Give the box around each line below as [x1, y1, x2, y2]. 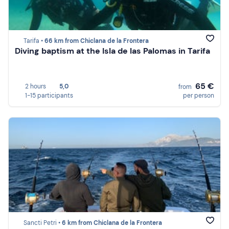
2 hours [25, 82, 46, 90]
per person [183, 91, 214, 100]
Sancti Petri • [24, 219, 62, 227]
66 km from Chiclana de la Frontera [44, 37, 149, 45]
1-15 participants [25, 91, 73, 100]
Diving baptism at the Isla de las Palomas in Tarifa [15, 45, 210, 57]
